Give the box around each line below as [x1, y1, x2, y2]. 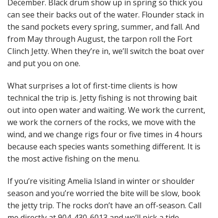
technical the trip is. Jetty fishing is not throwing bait [7, 92, 197, 104]
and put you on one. [7, 58, 80, 69]
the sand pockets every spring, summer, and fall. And [7, 21, 200, 33]
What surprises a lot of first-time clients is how [7, 80, 177, 91]
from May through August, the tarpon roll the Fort [7, 34, 192, 45]
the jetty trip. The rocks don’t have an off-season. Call [7, 200, 201, 211]
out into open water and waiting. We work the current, [7, 105, 205, 116]
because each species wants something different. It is [7, 141, 200, 152]
